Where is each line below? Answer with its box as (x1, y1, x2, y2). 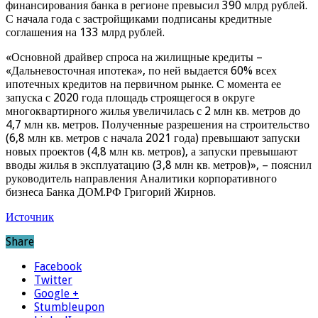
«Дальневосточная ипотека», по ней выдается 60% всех (6, 64, 277, 78)
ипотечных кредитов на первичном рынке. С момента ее (6, 77, 281, 92)
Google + (34, 287, 79, 301)
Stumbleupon (34, 300, 104, 314)
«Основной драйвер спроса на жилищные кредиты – (6, 50, 263, 65)
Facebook (34, 260, 82, 274)
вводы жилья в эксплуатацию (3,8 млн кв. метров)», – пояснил (6, 158, 312, 172)
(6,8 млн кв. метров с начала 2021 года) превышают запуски (6, 131, 300, 146)
